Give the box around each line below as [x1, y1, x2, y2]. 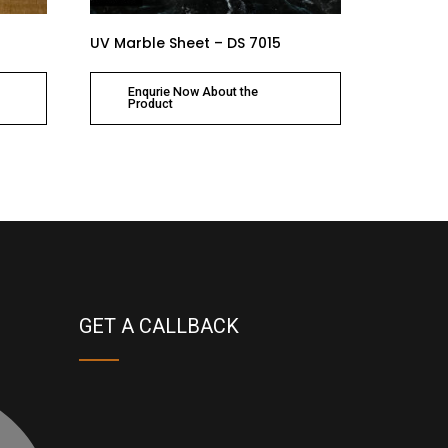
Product [127, 96, 173, 112]
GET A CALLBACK [78, 314, 239, 338]
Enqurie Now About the [127, 84, 258, 100]
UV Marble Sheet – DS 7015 [90, 33, 282, 54]
